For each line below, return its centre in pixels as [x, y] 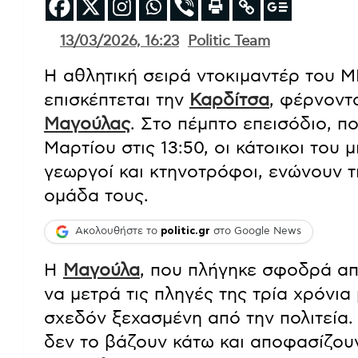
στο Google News [256, 232]
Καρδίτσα [229, 99]
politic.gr [185, 232]
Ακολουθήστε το [118, 232]
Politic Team [229, 41]
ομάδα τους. [96, 195]
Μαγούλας [87, 123]
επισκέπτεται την [117, 99]
